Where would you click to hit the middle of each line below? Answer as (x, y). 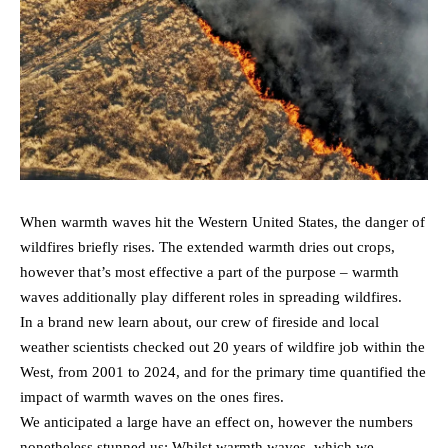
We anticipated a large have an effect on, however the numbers (216, 422)
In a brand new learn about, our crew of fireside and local (199, 322)
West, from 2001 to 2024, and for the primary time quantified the (223, 372)
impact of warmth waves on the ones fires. (152, 397)
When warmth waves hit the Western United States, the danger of (222, 222)
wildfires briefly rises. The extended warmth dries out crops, (207, 247)
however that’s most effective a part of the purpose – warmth (209, 272)
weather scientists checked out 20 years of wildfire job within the (222, 347)
